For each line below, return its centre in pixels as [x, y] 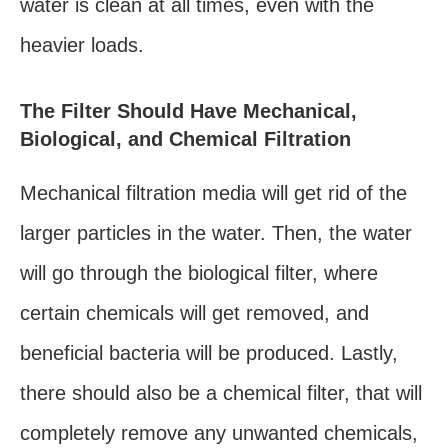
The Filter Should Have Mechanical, [188, 111]
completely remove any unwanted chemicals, [219, 433]
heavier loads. [82, 44]
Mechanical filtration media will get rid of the [213, 193]
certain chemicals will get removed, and [194, 313]
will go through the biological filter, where [199, 273]
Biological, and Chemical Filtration [185, 139]
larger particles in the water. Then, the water [216, 233]
